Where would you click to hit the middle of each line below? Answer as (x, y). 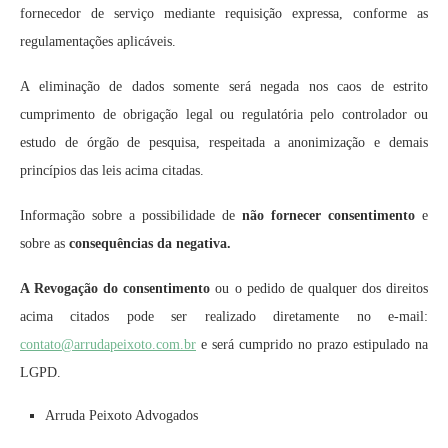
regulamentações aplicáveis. (98, 41)
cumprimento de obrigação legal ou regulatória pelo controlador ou (224, 114)
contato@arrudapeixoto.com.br (108, 344)
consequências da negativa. (150, 243)
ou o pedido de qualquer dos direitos (319, 288)
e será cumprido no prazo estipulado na (312, 344)
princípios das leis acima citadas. (112, 170)
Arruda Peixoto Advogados (121, 415)
